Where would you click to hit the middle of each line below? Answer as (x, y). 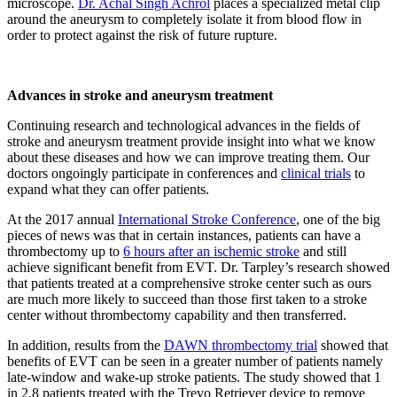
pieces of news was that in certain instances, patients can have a (184, 236)
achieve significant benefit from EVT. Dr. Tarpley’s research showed (198, 268)
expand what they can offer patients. (108, 190)
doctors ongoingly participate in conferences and (144, 174)
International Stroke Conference (207, 220)
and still (323, 252)
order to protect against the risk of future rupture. (142, 35)
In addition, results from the (86, 346)
